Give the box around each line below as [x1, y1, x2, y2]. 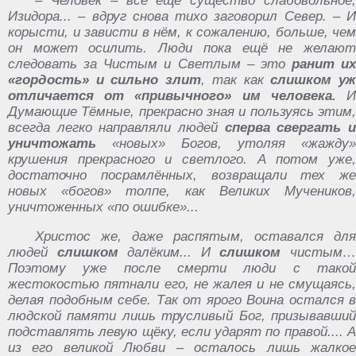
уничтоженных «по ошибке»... [8, 199, 199, 215]
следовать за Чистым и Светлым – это [8, 56, 285, 72]
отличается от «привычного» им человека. [8, 87, 336, 103]
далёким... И [118, 244, 220, 260]
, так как [201, 72, 264, 87]
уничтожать [8, 135, 96, 151]
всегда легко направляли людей [8, 119, 225, 135]
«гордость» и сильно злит [8, 72, 202, 87]
